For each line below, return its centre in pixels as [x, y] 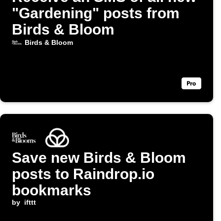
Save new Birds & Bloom [99, 158]
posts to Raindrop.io [83, 174]
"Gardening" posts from [96, 13]
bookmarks [52, 190]
